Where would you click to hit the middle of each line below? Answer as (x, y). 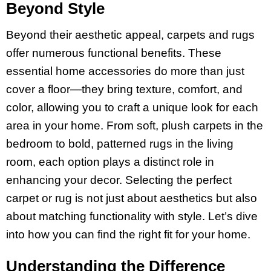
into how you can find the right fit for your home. (128, 234)
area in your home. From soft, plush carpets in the (135, 125)
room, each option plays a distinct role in (110, 162)
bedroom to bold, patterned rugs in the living (120, 143)
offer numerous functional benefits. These (114, 53)
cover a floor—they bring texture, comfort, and (124, 89)
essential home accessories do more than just (125, 71)
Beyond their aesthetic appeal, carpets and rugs (130, 34)
